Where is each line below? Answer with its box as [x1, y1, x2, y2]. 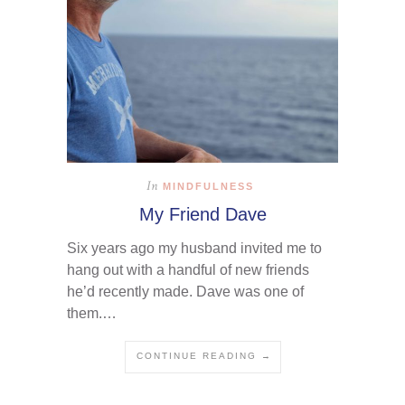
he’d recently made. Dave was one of [67, 283, 304, 299]
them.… [67, 305, 117, 321]
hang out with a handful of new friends [67, 261, 309, 278]
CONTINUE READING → [136, 350, 272, 361]
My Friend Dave [138, 203, 267, 224]
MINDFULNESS [163, 180, 254, 192]
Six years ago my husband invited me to [67, 240, 322, 256]
